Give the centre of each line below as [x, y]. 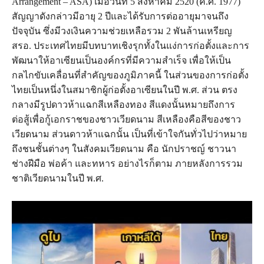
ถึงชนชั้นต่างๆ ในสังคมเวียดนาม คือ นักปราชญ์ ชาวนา [124, 149]
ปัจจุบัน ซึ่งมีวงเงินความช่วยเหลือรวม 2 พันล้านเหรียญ [122, 31]
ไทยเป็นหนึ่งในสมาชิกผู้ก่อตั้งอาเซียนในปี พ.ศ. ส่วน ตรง [125, 90]
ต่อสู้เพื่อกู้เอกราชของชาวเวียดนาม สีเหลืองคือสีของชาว [126, 120]
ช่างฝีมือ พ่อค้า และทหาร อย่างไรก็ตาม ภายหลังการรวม [127, 164]
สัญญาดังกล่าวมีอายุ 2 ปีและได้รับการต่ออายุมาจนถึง [120, 16]
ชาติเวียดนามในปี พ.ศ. [58, 179]
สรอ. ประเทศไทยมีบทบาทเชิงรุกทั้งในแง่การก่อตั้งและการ [131, 46]
